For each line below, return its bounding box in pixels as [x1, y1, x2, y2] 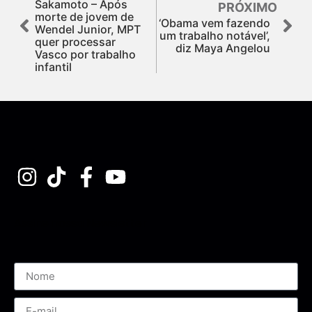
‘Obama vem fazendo [159, 15, 270, 30]
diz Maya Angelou [175, 40, 270, 55]
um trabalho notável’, [159, 28, 270, 42]
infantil [35, 59, 72, 74]
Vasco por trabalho [35, 47, 136, 61]
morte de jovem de [35, 9, 134, 24]
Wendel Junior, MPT [35, 22, 141, 36]
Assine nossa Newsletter [14, 214, 147, 231]
